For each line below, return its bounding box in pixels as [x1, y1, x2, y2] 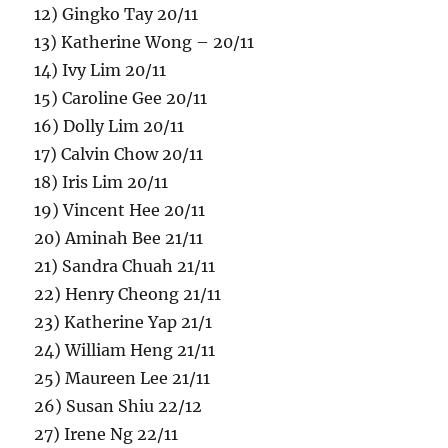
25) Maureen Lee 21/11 [34, 368, 211, 389]
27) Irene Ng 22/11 [34, 424, 179, 445]
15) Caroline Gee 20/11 [34, 88, 208, 109]
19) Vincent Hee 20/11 [34, 200, 206, 221]
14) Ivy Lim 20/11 [34, 60, 167, 81]
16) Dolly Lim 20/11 [34, 116, 185, 137]
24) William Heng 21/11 [34, 340, 216, 361]
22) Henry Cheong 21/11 [34, 284, 222, 305]
